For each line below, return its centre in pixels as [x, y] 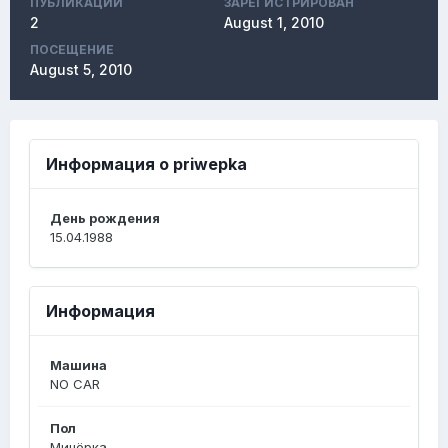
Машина [78, 365]
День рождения [105, 218]
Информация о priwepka [146, 164]
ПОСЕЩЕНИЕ [72, 49]
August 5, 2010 [81, 69]
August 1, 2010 [274, 22]
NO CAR [75, 384]
